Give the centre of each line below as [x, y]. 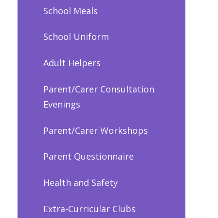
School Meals [70, 10]
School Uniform [76, 37]
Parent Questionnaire [88, 156]
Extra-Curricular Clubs [89, 209]
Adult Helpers [72, 63]
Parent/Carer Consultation [99, 89]
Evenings [62, 104]
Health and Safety [80, 183]
